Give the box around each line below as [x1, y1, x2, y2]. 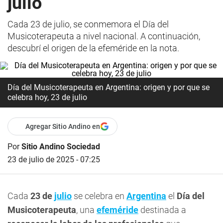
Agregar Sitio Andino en [25, 122, 100, 130]
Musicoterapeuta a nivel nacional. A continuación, [7, 31, 200, 41]
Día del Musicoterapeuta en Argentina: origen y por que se [7, 83, 210, 92]
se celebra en [72, 191, 126, 201]
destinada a [138, 205, 186, 215]
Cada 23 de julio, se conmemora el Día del [7, 19, 169, 29]
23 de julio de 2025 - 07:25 [7, 155, 100, 164]
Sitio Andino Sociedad [21, 142, 100, 151]
